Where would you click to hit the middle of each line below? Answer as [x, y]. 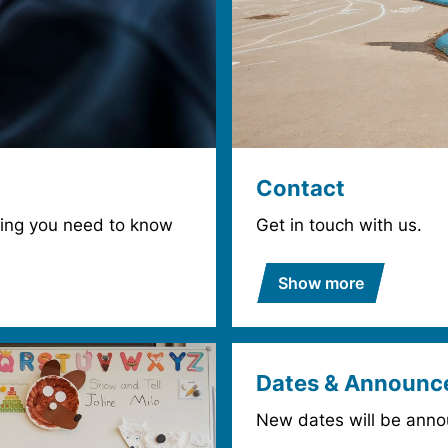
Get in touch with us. [339, 225]
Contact [300, 188]
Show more [321, 283]
